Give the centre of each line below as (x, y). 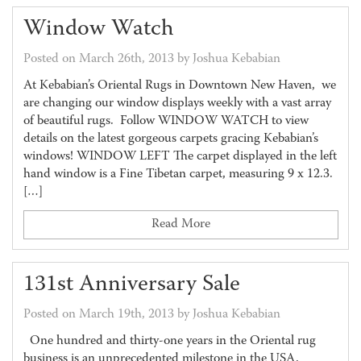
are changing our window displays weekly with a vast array (177, 104)
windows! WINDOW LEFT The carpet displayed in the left (180, 157)
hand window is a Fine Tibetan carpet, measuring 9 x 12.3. (178, 174)
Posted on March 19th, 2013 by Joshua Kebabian (151, 315)
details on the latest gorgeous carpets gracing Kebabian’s (170, 139)
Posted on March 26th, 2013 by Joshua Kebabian (151, 59)
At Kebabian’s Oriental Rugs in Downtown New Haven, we (179, 86)
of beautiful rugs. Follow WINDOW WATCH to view (166, 121)
